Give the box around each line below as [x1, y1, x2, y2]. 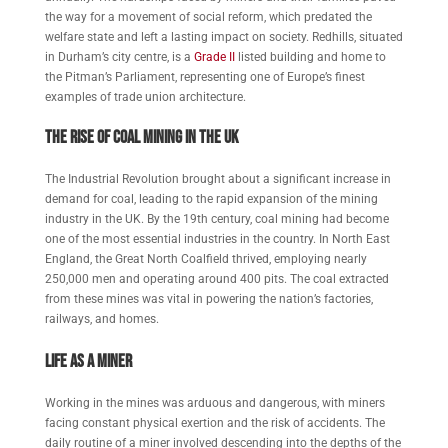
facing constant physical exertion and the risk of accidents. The [44, 416, 385, 430]
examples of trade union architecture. [44, 90, 246, 104]
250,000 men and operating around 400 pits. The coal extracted [44, 272, 389, 286]
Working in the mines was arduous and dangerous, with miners [44, 396, 385, 410]
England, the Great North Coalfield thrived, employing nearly [44, 252, 367, 266]
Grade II [193, 50, 235, 64]
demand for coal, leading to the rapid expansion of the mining [44, 192, 378, 206]
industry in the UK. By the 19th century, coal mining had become [44, 212, 389, 226]
